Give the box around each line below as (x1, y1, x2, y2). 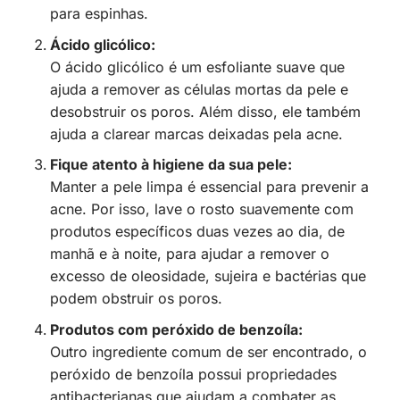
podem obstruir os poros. (49, 289, 222, 308)
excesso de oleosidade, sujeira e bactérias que (49, 267, 366, 286)
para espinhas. (49, 4, 148, 23)
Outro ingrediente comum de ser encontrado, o (49, 342, 367, 361)
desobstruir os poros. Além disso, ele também (49, 102, 361, 121)
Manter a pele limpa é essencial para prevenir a (49, 178, 369, 196)
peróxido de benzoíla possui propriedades (49, 364, 337, 383)
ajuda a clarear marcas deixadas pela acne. (49, 124, 343, 143)
